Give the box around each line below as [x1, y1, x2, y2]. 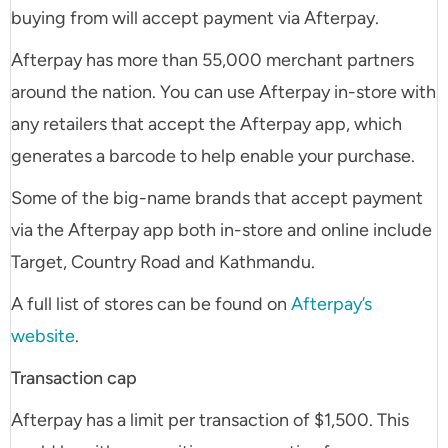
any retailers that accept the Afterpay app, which [11, 113, 402, 136]
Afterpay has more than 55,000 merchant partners [11, 49, 414, 72]
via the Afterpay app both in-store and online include [11, 219, 432, 242]
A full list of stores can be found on [11, 293, 291, 316]
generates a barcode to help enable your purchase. [11, 145, 415, 168]
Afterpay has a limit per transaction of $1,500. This [11, 409, 409, 432]
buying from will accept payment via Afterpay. [11, 7, 383, 30]
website [11, 325, 75, 348]
